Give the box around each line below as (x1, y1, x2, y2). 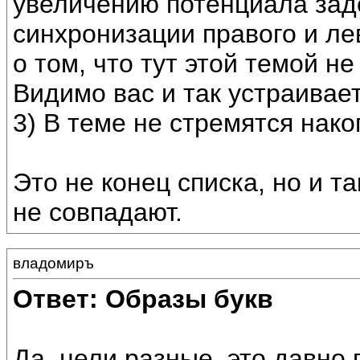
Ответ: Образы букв (13, 284, 273, 314)
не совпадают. (13, 198, 182, 227)
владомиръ (13, 255, 94, 272)
